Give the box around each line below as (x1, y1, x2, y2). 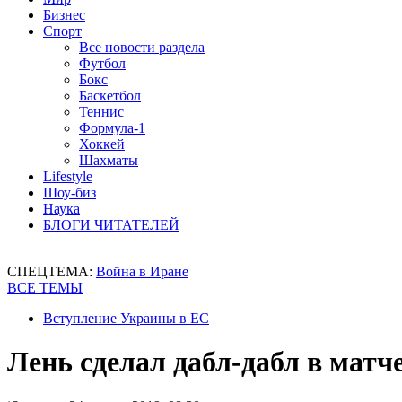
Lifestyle (43, 169, 92, 184)
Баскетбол (79, 88, 141, 103)
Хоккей (79, 136, 125, 152)
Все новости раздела (79, 39, 205, 55)
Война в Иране (96, 264, 188, 279)
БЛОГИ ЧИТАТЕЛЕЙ (43, 217, 179, 232)
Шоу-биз (43, 185, 96, 200)
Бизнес (43, 7, 85, 22)
